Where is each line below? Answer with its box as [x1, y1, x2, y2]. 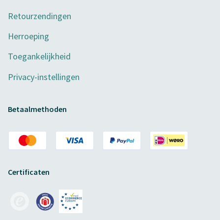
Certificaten [8, 167, 50, 177]
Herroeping [8, 30, 49, 42]
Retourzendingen [8, 10, 71, 22]
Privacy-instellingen [8, 71, 80, 83]
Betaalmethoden [8, 104, 67, 114]
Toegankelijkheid [8, 51, 71, 62]
